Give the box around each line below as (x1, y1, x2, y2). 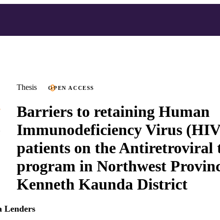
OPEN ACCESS (48, 85, 95, 91)
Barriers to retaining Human (17, 102, 210, 120)
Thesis (17, 83, 37, 91)
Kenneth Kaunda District (17, 175, 188, 193)
